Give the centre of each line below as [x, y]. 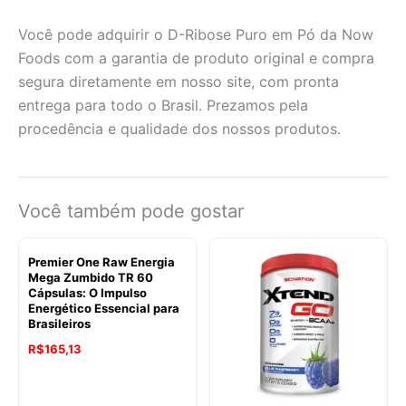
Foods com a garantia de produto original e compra [196, 58]
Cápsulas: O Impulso [87, 292]
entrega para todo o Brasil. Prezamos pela [163, 105]
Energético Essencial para [104, 308]
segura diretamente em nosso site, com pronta [179, 81]
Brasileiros [59, 323]
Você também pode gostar [131, 211]
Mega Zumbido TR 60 [91, 277]
